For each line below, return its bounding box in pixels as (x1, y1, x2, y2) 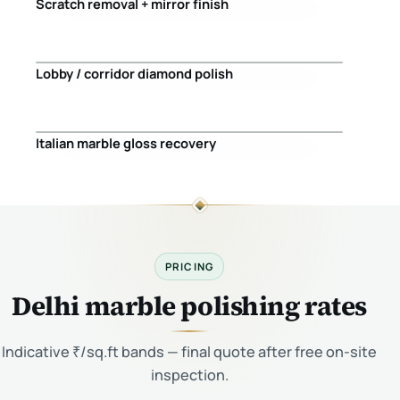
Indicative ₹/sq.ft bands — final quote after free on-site (2, 341, 377, 362)
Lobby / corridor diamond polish (36, 63, 233, 82)
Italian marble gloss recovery (36, 133, 216, 152)
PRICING (164, 259, 214, 273)
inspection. (150, 364, 229, 385)
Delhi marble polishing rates (12, 287, 367, 324)
